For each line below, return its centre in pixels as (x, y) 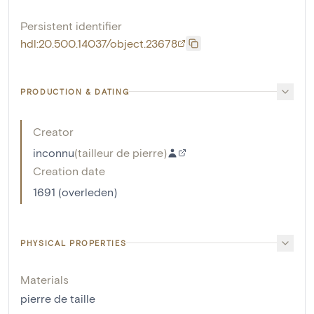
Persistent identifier (71, 25)
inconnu (54, 152)
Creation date (69, 170)
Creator (53, 131)
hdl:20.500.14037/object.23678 (99, 43)
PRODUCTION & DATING (75, 91)
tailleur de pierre (121, 152)
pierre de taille (58, 298)
